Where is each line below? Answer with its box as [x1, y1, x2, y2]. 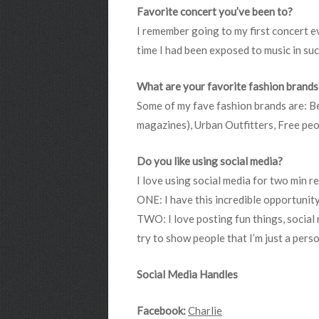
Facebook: [137, 304, 186, 317]
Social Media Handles [137, 268, 238, 281]
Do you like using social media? [137, 155, 283, 167]
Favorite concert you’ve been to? [137, 5, 293, 18]
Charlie [188, 304, 222, 317]
